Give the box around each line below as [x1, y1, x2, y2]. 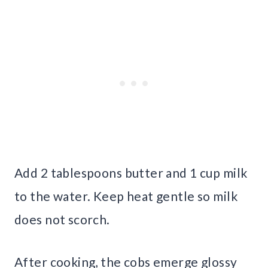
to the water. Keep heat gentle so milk [14, 188, 237, 203]
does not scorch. [14, 211, 110, 227]
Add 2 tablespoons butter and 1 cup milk [14, 165, 248, 180]
